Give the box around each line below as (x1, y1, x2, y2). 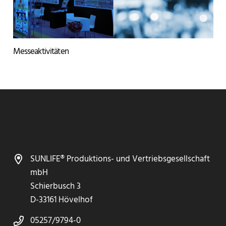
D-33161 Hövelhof (30, 193, 93, 207)
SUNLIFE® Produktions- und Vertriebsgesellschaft (30, 152, 210, 166)
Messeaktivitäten (13, 44, 69, 59)
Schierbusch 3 (30, 180, 81, 194)
